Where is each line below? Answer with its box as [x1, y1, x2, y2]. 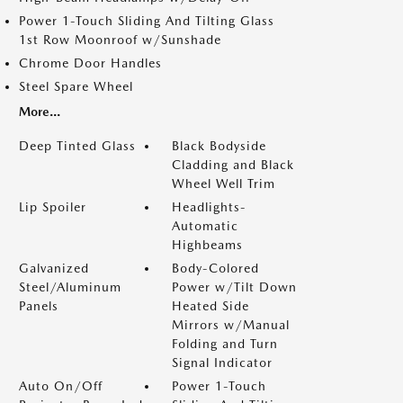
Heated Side [172, 299, 249, 313]
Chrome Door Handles [19, 56, 162, 70]
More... [19, 104, 60, 119]
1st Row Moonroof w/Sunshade [19, 32, 221, 47]
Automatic [172, 219, 238, 233]
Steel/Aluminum [19, 280, 121, 294]
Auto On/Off [19, 379, 103, 393]
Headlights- [172, 200, 246, 214]
